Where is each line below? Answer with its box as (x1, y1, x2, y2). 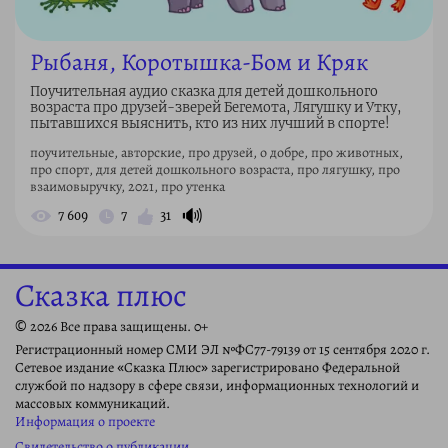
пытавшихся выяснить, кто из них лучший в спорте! (30, 115, 390, 133)
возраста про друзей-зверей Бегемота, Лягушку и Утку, (30, 99, 401, 117)
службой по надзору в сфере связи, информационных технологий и (15, 375, 419, 395)
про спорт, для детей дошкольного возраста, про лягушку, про (30, 160, 400, 180)
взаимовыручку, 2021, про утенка (30, 177, 225, 197)
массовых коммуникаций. (15, 393, 170, 413)
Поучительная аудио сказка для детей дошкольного (30, 83, 378, 101)
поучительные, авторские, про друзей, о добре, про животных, (30, 143, 403, 163)
